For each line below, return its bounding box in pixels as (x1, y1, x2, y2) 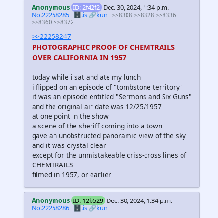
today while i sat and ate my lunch (32, 72, 141, 82)
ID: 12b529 (73, 196, 104, 205)
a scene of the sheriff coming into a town (32, 121, 162, 130)
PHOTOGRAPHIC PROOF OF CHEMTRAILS (32, 41, 175, 52)
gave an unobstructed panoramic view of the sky (32, 130, 186, 140)
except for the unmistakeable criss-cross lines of (32, 150, 186, 160)
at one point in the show (32, 111, 109, 121)
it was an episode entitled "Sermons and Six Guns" (32, 91, 192, 101)
